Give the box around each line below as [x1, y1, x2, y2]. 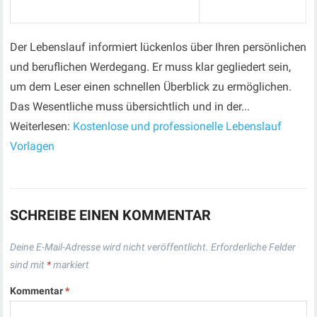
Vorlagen [10, 139, 55, 153]
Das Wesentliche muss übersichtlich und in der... [10, 100, 250, 113]
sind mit [10, 259, 47, 270]
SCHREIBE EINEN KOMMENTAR [10, 207, 212, 224]
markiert [51, 259, 90, 270]
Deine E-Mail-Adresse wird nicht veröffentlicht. [10, 241, 209, 253]
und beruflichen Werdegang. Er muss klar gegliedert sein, [10, 60, 292, 74]
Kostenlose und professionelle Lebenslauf [73, 120, 282, 133]
